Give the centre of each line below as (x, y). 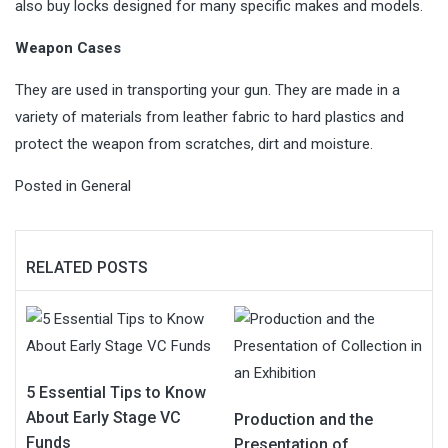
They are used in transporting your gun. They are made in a (207, 90)
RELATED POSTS (87, 267)
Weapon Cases (68, 48)
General (106, 186)
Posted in (48, 186)
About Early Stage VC (103, 417)
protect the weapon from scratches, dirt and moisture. (194, 144)
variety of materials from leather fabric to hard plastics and (209, 117)
